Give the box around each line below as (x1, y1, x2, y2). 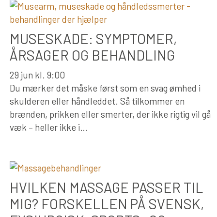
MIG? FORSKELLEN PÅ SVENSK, (10, 195, 204, 212)
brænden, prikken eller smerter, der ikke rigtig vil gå (10, 108, 211, 120)
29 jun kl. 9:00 (10, 69, 65, 80)
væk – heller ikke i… (10, 121, 88, 133)
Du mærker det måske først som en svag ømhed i (10, 82, 201, 93)
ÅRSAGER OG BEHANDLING (10, 46, 175, 63)
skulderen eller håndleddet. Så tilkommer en (10, 95, 185, 107)
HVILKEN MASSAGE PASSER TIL (10, 178, 203, 196)
